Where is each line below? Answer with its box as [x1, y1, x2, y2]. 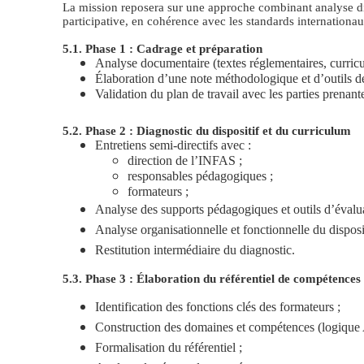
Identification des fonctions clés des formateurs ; [95, 299, 340, 314]
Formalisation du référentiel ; [95, 340, 242, 354]
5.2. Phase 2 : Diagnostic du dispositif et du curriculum [63, 123, 351, 137]
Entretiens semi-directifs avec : [95, 137, 251, 152]
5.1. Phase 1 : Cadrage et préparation [63, 41, 262, 55]
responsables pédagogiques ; [128, 168, 273, 183]
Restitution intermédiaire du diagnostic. [95, 242, 295, 257]
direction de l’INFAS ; [128, 153, 242, 167]
